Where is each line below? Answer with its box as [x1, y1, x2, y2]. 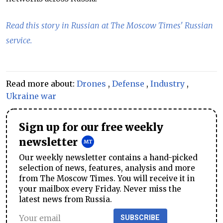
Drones [77, 78, 106, 89]
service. [6, 35, 32, 45]
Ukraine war [6, 91, 56, 101]
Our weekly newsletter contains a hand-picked [19, 152, 198, 162]
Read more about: [6, 78, 77, 89]
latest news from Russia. [19, 194, 112, 204]
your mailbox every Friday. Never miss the [19, 184, 181, 194]
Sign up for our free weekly [19, 120, 163, 134]
